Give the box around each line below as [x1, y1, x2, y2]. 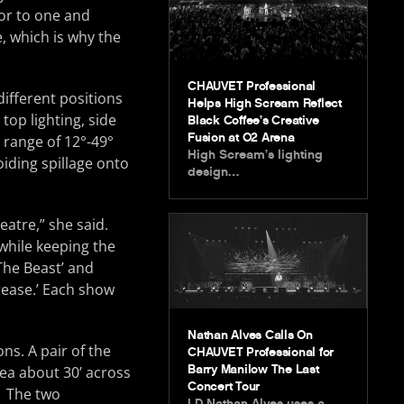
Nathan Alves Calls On [188, 326, 313, 343]
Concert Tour [188, 378, 261, 394]
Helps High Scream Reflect [188, 95, 342, 111]
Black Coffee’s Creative [188, 112, 319, 128]
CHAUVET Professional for [188, 344, 335, 360]
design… [188, 163, 240, 179]
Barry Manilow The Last [188, 361, 319, 377]
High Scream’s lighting [188, 146, 324, 162]
